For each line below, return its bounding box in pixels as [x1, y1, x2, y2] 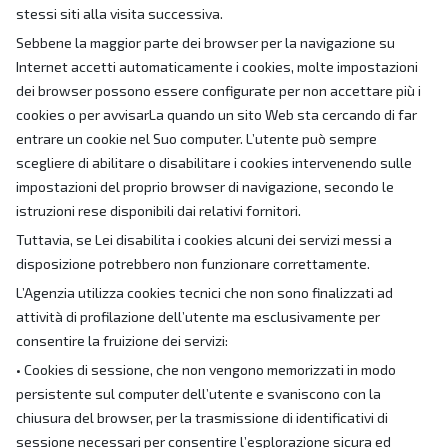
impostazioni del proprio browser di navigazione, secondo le [16, 178, 394, 195]
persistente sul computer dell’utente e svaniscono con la [16, 385, 381, 402]
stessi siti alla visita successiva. [16, 5, 223, 22]
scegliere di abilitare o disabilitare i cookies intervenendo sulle [16, 154, 412, 171]
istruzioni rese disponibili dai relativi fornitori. [16, 202, 301, 219]
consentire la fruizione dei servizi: [16, 332, 228, 349]
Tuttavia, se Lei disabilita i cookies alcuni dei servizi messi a [16, 231, 392, 248]
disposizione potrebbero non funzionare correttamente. [16, 255, 370, 272]
